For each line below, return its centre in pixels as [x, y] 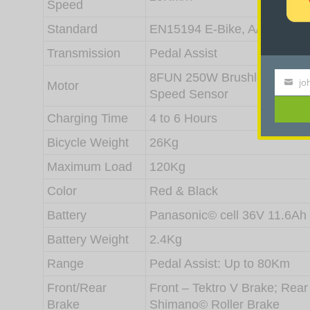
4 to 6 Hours [183, 119]
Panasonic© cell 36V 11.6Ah [228, 216]
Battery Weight [88, 240]
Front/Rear [77, 288]
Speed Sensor [189, 94]
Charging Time [88, 119]
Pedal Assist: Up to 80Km [220, 264]
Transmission [84, 54]
